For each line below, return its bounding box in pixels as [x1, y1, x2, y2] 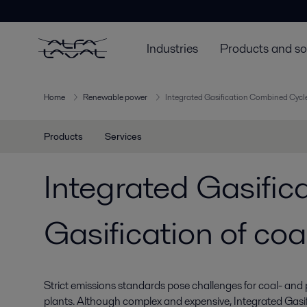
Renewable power [83, 91, 147, 103]
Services [105, 130, 142, 143]
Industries [147, 39, 198, 57]
